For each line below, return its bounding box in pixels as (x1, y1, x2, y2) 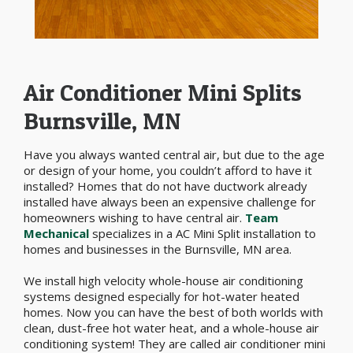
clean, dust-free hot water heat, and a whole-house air (24, 319, 319, 336)
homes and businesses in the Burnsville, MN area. (24, 240, 292, 257)
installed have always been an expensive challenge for (24, 193, 316, 210)
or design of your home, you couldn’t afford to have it (24, 162, 312, 178)
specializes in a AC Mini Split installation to (89, 225, 316, 241)
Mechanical (24, 225, 89, 241)
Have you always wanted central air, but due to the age (24, 146, 325, 162)
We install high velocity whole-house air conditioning (24, 272, 303, 288)
